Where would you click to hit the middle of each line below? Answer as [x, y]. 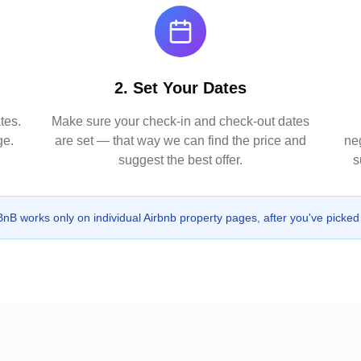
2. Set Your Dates [180, 88]
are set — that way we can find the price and [180, 141]
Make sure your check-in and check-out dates [180, 121]
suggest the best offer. [180, 160]
